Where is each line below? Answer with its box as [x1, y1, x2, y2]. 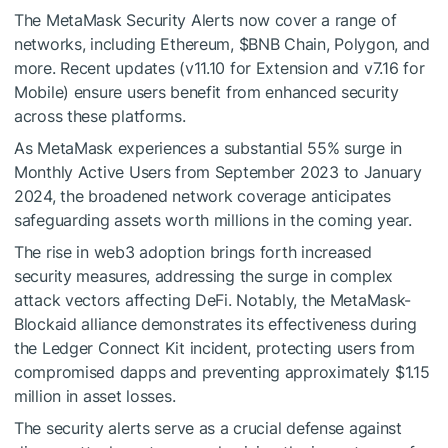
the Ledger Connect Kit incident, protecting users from [14, 338, 415, 359]
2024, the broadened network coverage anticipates [14, 186, 391, 207]
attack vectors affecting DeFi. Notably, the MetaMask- [14, 290, 412, 311]
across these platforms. [14, 106, 186, 127]
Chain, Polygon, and [279, 34, 430, 55]
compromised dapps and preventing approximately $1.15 [14, 362, 430, 383]
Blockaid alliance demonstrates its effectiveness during [14, 314, 417, 335]
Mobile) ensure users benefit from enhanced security [14, 82, 399, 103]
